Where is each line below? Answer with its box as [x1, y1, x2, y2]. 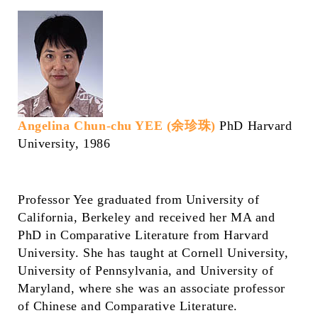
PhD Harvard [219, 119, 292, 133]
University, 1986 [18, 136, 111, 150]
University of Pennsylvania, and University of [18, 263, 274, 278]
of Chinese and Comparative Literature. [18, 299, 238, 313]
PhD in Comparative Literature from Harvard [18, 228, 269, 242]
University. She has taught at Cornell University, [18, 246, 289, 260]
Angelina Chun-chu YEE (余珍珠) [18, 119, 220, 133]
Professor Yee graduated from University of [18, 192, 260, 207]
